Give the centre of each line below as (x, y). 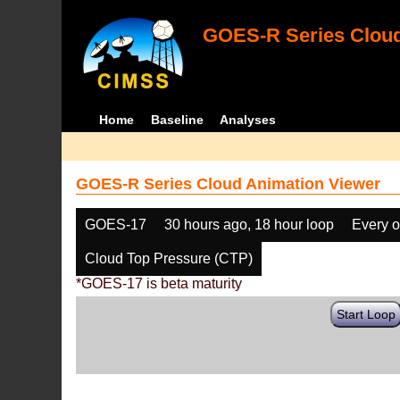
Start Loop (367, 314)
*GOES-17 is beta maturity (159, 283)
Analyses (248, 120)
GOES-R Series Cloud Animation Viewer (229, 184)
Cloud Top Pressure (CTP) (169, 258)
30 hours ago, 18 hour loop (250, 225)
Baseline (177, 120)
